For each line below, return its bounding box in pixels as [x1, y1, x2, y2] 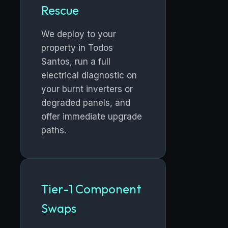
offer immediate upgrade [41, 111, 142, 122]
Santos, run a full [41, 56, 110, 67]
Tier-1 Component [41, 181, 141, 197]
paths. [41, 125, 66, 136]
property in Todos [41, 43, 113, 53]
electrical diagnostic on [41, 70, 137, 81]
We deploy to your [41, 29, 116, 40]
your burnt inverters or [41, 84, 133, 95]
